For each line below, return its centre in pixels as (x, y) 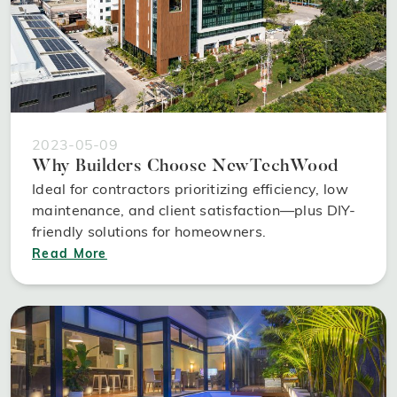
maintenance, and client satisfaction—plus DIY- (194, 210)
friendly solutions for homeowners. (149, 231)
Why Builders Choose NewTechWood (185, 166)
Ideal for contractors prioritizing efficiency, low (190, 188)
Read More (70, 253)
